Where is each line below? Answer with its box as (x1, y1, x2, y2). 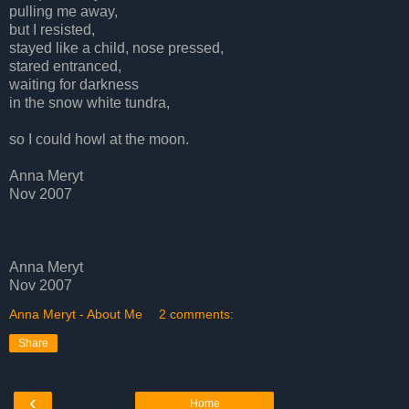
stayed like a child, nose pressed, (9, 39, 224, 56)
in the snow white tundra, (9, 94, 170, 110)
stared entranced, (9, 58, 121, 74)
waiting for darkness (9, 76, 139, 92)
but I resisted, (9, 21, 95, 37)
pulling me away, (9, 3, 118, 19)
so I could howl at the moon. (9, 131, 189, 147)
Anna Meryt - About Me (9, 306, 142, 321)
